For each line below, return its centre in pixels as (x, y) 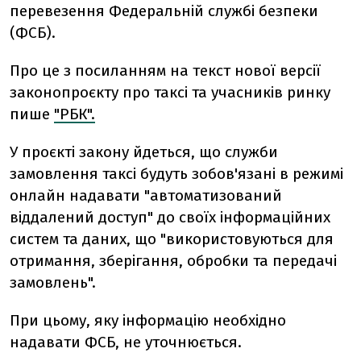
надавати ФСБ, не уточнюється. (126, 342)
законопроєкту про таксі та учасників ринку (170, 92)
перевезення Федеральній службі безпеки (164, 11)
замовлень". (53, 282)
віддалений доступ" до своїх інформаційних (170, 217)
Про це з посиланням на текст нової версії (165, 71)
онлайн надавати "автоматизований (146, 195)
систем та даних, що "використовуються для (172, 239)
